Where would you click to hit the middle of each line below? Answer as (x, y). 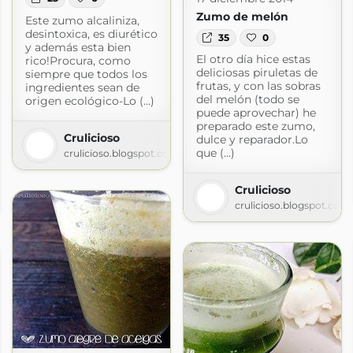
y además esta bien (78, 47)
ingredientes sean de (82, 87)
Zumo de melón (242, 16)
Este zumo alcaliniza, (82, 20)
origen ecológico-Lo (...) (89, 100)
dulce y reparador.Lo (252, 140)
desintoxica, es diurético (91, 33)
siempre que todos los (86, 74)
